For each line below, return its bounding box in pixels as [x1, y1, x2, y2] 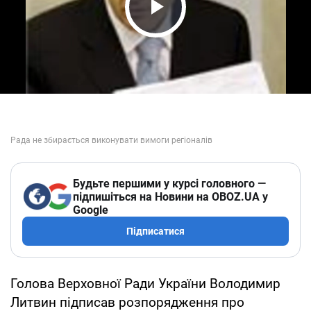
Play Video [129, 18, 260, 48]
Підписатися [126, 225, 185, 237]
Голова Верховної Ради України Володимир [10, 275, 280, 292]
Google [73, 203, 108, 217]
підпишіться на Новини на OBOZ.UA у [73, 190, 268, 203]
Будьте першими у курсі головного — [73, 176, 266, 190]
